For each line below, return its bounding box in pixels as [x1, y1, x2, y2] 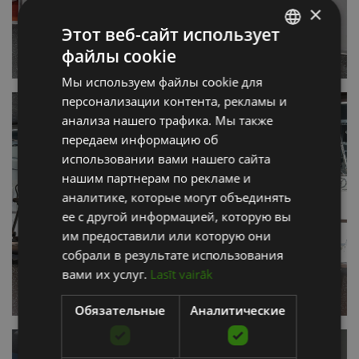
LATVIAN [272, 51, 309, 64]
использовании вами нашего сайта [62, 150, 271, 167]
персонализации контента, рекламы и [62, 92, 288, 109]
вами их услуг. [62, 265, 147, 282]
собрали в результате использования [62, 246, 284, 263]
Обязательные [75, 301, 166, 318]
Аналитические [190, 301, 286, 318]
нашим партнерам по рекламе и [62, 169, 252, 186]
